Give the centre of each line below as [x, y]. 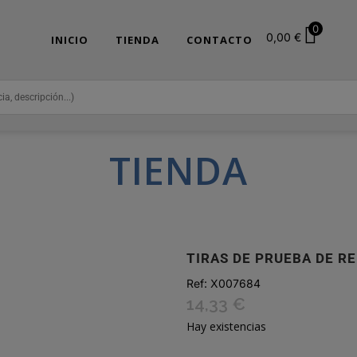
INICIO [70, 40]
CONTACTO [220, 40]
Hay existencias [226, 326]
